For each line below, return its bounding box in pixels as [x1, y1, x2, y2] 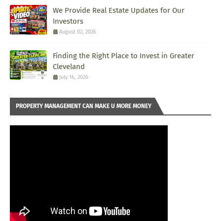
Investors [53, 17, 83, 26]
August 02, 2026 [59, 29, 96, 36]
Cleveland [53, 62, 85, 72]
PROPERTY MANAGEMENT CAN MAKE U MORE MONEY [16, 103, 151, 110]
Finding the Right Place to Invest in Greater [53, 51, 194, 61]
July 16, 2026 [59, 74, 88, 81]
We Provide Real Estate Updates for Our [53, 6, 184, 15]
